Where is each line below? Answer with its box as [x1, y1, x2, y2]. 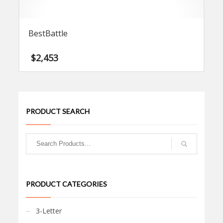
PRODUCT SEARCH [26, 107, 90, 115]
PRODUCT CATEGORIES [26, 179, 108, 188]
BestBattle [28, 28, 68, 39]
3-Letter [36, 206, 62, 216]
